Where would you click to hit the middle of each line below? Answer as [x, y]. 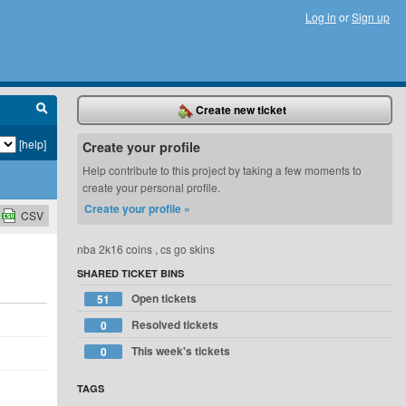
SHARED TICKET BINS [131, 273]
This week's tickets [181, 351]
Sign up [371, 17]
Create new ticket [240, 110]
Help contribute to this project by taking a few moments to [222, 170]
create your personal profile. [152, 187]
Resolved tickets [175, 324]
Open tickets [164, 298]
